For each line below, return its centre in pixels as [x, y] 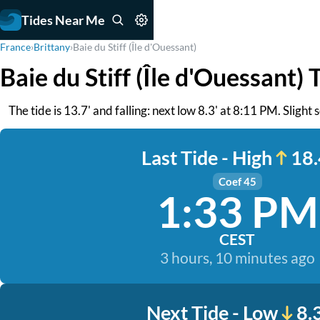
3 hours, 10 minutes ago [237, 257]
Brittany [52, 47]
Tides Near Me [63, 20]
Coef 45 [237, 181]
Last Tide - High [206, 157]
